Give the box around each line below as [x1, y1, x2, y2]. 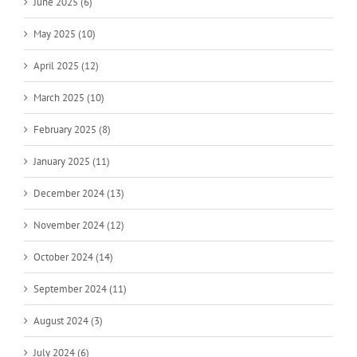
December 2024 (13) [33, 186, 124, 200]
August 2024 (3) [33, 313, 103, 328]
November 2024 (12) [33, 218, 124, 232]
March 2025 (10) [33, 90, 104, 104]
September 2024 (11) [33, 281, 127, 296]
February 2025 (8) [33, 122, 111, 136]
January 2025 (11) [33, 154, 110, 168]
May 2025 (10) [33, 26, 96, 41]
